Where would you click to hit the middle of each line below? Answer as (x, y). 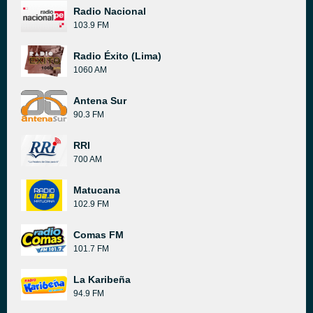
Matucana (97, 190)
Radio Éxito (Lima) (117, 56)
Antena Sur (100, 101)
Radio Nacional (110, 11)
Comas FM (99, 235)
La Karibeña (102, 279)
